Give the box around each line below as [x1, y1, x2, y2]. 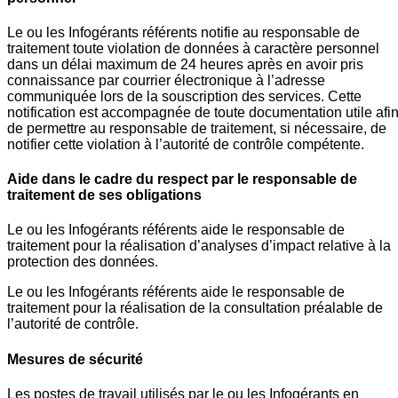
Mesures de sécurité [7, 351, 143, 367]
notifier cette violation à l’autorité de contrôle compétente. [7, 136, 364, 152]
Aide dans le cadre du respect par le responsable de [7, 171, 357, 187]
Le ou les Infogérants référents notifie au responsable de [7, 24, 360, 40]
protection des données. [7, 254, 158, 270]
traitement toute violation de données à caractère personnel [7, 40, 379, 56]
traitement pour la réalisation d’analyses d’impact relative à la [7, 238, 391, 254]
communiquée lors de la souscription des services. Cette [7, 88, 362, 104]
